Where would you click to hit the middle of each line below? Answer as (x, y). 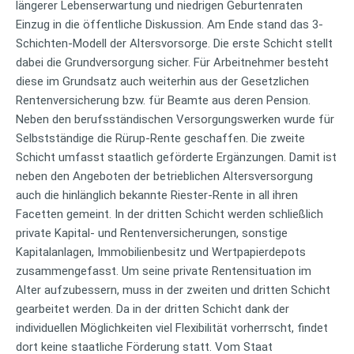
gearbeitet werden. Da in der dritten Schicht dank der (153, 309)
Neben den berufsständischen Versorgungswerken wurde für (175, 119)
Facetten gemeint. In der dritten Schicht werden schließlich (169, 214)
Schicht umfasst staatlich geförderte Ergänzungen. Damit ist (176, 157)
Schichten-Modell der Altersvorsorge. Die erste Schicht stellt (174, 43)
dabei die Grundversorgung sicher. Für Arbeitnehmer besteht (172, 62)
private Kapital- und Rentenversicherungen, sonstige (152, 233)
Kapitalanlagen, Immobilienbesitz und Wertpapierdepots (161, 252)
